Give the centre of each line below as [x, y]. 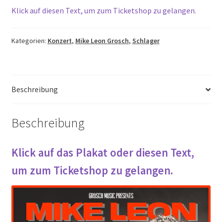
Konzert [59, 41]
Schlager [146, 41]
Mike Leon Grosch [102, 41]
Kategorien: [29, 41]
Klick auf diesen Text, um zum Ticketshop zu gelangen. [104, 10]
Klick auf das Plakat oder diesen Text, [103, 152]
